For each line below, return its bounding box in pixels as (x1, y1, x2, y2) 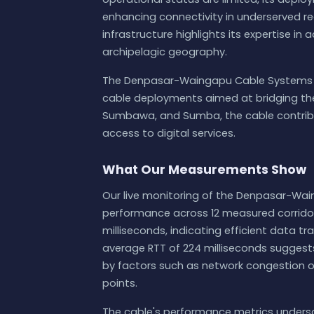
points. (102, 275, 137, 290)
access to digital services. (102, 125, 235, 140)
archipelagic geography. (102, 44, 227, 59)
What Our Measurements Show (102, 161, 306, 179)
